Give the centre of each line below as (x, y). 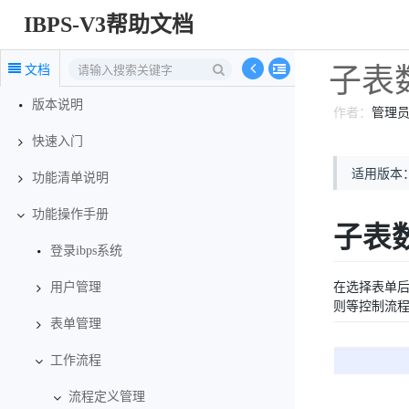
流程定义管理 (107, 397)
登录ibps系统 (86, 251)
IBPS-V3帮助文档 (109, 25)
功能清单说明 (70, 178)
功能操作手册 (70, 214)
